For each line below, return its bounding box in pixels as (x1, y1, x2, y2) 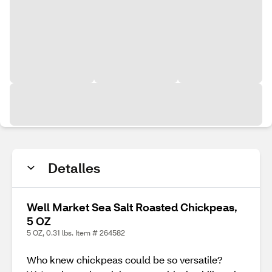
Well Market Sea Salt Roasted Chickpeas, (27, 200, 237, 214)
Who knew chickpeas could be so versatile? (27, 253, 223, 266)
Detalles (48, 159, 100, 177)
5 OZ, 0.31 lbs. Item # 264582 (27, 228, 125, 237)
